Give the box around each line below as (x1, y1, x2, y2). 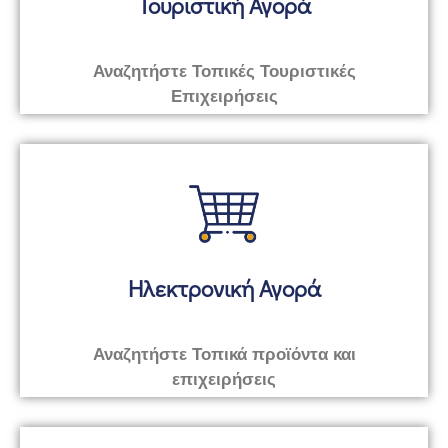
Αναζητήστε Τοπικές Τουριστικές (92, 61, 356, 81)
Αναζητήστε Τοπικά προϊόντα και (92, 344, 356, 364)
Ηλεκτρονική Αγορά (127, 272, 321, 303)
